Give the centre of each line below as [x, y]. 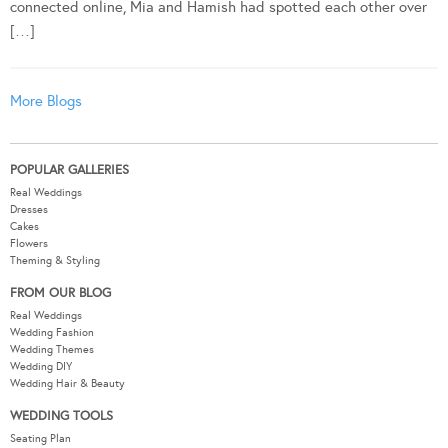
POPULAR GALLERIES [69, 170]
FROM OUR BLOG [60, 293]
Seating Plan [40, 439]
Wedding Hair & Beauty [67, 384]
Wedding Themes [52, 350]
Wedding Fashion [52, 333]
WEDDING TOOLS [61, 416]
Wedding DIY [41, 367]
